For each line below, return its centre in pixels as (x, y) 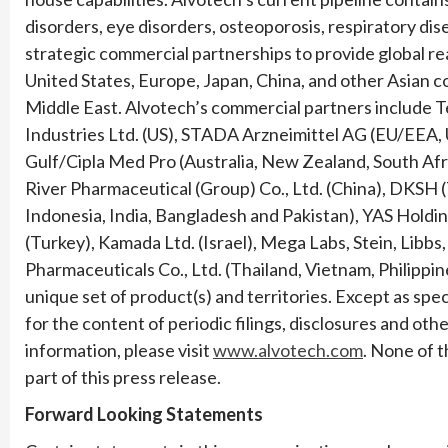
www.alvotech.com (288, 349)
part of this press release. (123, 376)
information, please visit (119, 349)
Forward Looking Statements (144, 413)
